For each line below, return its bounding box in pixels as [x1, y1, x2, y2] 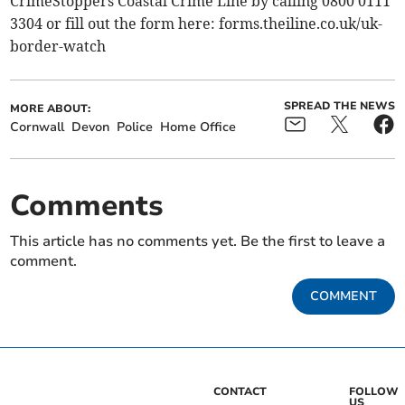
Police [117, 118, 154, 137]
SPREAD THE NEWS [283, 99, 395, 114]
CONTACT [213, 384, 267, 400]
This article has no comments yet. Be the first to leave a [10, 231, 386, 252]
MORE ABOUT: [10, 101, 91, 117]
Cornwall [10, 118, 65, 137]
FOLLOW [348, 384, 399, 400]
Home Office [160, 118, 237, 137]
